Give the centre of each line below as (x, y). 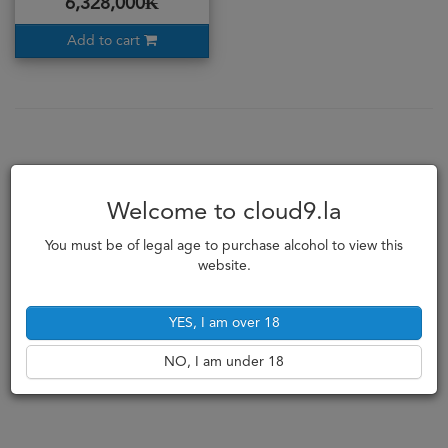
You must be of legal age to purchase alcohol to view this (224, 246)
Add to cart (105, 41)
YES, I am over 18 (224, 323)
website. (224, 266)
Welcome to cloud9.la (224, 213)
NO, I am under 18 (224, 362)
